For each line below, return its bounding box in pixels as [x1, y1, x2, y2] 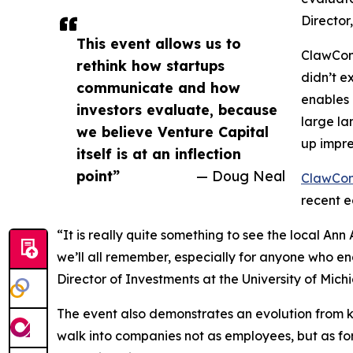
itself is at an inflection [76, 145, 241, 163]
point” [76, 167, 120, 185]
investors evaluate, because [76, 101, 277, 119]
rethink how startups [76, 57, 225, 75]
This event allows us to [76, 35, 241, 53]
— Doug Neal [196, 167, 285, 185]
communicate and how [76, 79, 240, 97]
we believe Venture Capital [76, 123, 269, 141]
